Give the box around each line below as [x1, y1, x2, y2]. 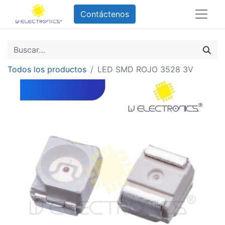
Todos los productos [8, 64, 86, 74]
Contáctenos [80, 9, 129, 19]
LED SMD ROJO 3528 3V [97, 64, 193, 74]
